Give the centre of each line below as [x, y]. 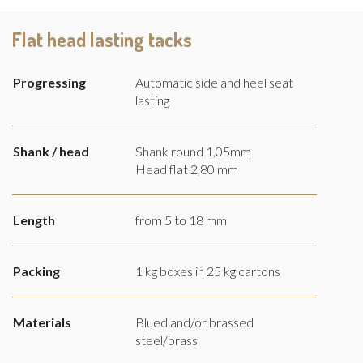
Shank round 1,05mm [193, 151]
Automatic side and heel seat [214, 82]
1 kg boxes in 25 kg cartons [208, 271]
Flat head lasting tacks [102, 39]
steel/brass [167, 340]
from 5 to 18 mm [181, 220]
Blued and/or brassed [194, 322]
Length [34, 220]
